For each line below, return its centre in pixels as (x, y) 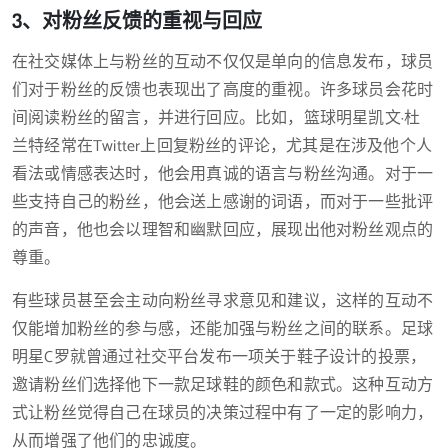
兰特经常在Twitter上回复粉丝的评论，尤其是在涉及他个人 (222, 146)
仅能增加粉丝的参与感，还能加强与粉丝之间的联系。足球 (223, 329)
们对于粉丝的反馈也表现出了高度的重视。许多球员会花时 (223, 90)
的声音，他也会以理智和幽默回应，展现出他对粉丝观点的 (223, 230)
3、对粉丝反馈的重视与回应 (137, 20)
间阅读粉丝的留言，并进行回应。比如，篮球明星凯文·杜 (216, 118)
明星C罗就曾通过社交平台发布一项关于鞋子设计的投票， (219, 357)
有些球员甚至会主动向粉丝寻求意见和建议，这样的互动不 (223, 301)
